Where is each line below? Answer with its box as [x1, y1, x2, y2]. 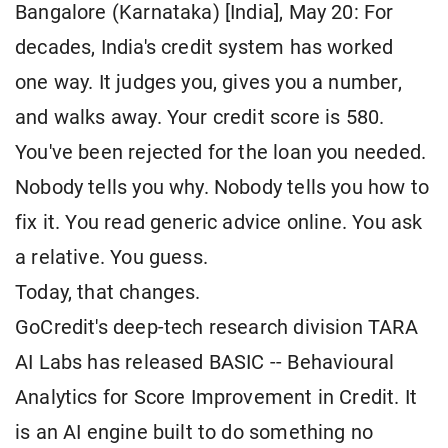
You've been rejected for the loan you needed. [15, 141, 427, 165]
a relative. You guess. [15, 246, 208, 270]
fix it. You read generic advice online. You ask [15, 211, 423, 235]
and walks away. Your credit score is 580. [15, 106, 385, 130]
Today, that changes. [15, 281, 201, 305]
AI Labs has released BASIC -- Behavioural [15, 351, 395, 375]
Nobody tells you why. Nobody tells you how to [15, 176, 430, 200]
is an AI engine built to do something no [15, 421, 374, 445]
